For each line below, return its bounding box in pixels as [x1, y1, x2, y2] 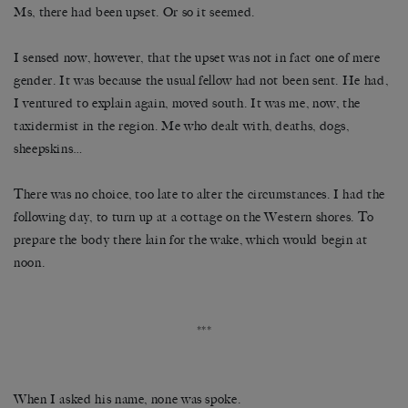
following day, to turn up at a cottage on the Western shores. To [14, 209, 374, 225]
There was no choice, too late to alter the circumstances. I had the [14, 186, 385, 202]
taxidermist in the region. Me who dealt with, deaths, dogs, [14, 117, 350, 134]
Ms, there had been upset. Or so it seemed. [14, 4, 255, 20]
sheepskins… [14, 140, 85, 157]
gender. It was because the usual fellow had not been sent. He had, [14, 72, 389, 88]
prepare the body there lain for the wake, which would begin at [14, 231, 368, 248]
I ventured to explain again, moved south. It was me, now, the [14, 95, 362, 111]
